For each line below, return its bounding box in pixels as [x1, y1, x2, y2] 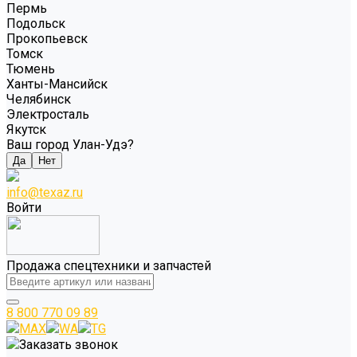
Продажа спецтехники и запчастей [6, 258, 211, 273]
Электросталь [6, 107, 89, 122]
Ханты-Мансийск [6, 76, 108, 92]
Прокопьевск [6, 31, 88, 46]
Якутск [6, 122, 46, 137]
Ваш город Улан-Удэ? [6, 137, 134, 152]
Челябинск [6, 92, 71, 107]
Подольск [6, 16, 65, 31]
